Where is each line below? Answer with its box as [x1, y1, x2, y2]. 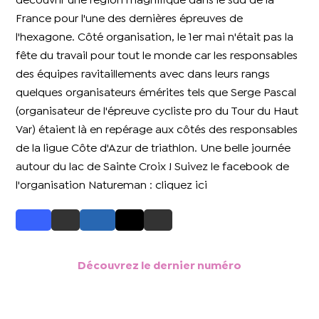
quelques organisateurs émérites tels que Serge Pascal [16, 88, 297, 98]
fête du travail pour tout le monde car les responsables [16, 51, 298, 61]
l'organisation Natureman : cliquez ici [16, 181, 208, 191]
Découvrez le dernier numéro [78, 261, 241, 271]
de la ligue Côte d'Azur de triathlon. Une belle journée [16, 144, 291, 154]
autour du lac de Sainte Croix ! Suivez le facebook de [16, 162, 290, 172]
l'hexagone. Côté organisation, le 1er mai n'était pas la [16, 33, 294, 43]
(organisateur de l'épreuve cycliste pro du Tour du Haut [16, 107, 299, 117]
